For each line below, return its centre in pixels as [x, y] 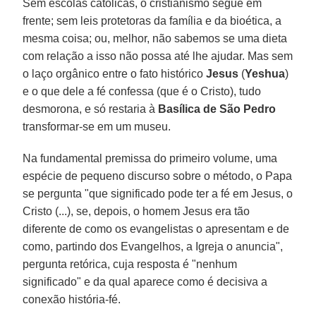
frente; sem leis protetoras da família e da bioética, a [152, 20]
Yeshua [265, 73]
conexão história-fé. [72, 299]
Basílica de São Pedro [217, 109]
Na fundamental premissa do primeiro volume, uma [150, 158]
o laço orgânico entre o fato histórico [115, 73]
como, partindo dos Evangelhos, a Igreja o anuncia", [153, 246]
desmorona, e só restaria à [91, 109]
